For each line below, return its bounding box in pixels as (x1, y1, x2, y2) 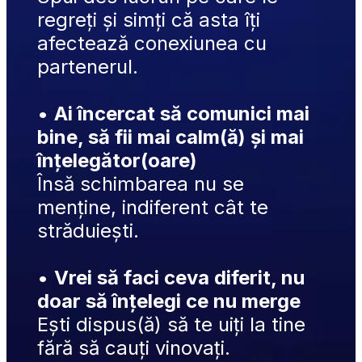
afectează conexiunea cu (37, 31, 267, 55)
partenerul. (37, 54, 139, 78)
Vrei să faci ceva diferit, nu (54, 265, 305, 289)
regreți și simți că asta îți (37, 7, 261, 32)
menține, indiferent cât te (37, 195, 269, 219)
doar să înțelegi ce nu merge (37, 288, 301, 313)
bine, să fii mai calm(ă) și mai (37, 124, 305, 149)
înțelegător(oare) (37, 148, 198, 172)
